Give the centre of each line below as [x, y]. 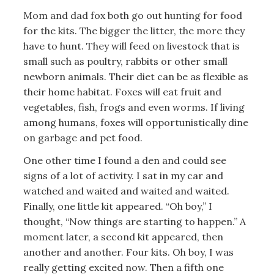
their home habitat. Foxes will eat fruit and [122, 91]
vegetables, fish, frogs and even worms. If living [134, 107]
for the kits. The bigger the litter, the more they [134, 30]
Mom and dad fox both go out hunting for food [132, 15]
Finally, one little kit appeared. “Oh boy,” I [117, 206]
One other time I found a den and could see [124, 160]
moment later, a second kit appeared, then [123, 237]
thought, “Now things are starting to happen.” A [134, 221]
